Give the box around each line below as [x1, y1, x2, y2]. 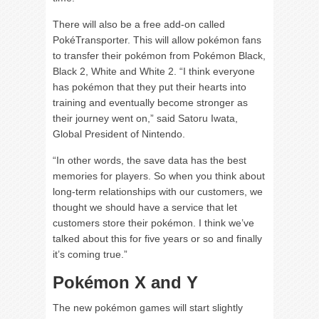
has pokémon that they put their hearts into [53, 81, 246, 93]
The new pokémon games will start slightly [53, 302, 243, 314]
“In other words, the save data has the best [53, 155, 246, 167]
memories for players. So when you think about [53, 170, 265, 182]
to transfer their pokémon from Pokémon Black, [53, 50, 266, 62]
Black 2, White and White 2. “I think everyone [53, 66, 255, 78]
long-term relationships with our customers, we [53, 186, 263, 198]
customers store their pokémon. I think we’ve [53, 217, 254, 229]
